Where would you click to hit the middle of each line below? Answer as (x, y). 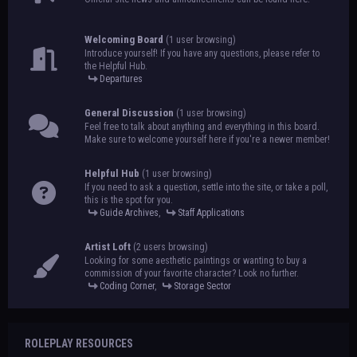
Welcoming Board (124, 39)
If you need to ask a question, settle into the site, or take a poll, (206, 187)
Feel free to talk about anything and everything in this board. (202, 127)
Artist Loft (108, 247)
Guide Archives (129, 213)
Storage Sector (202, 286)
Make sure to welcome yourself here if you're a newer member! (207, 139)
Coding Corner (127, 286)
